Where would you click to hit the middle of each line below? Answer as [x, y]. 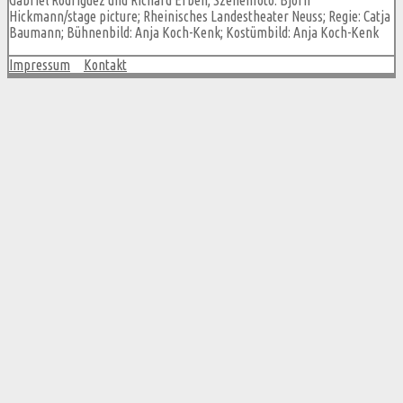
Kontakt [105, 64]
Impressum [40, 64]
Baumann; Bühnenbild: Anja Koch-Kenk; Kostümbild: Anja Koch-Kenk [194, 32]
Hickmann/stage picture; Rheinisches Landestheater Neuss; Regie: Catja [200, 16]
